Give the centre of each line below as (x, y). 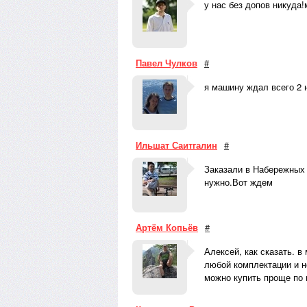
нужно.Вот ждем (238, 182)
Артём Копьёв (167, 227)
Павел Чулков (167, 63)
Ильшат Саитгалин (176, 145)
